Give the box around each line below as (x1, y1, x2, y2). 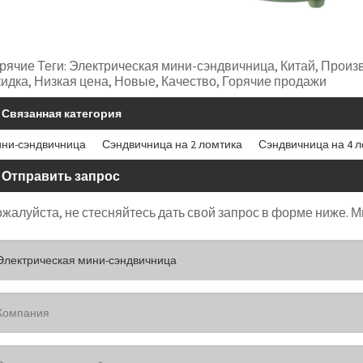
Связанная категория (2, 105, 122, 121)
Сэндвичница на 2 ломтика (102, 136, 242, 152)
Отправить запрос (2, 167, 120, 184)
